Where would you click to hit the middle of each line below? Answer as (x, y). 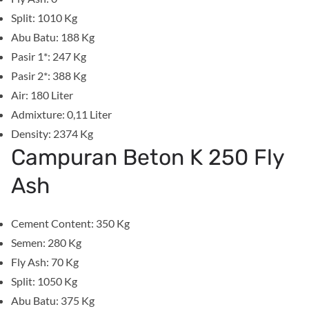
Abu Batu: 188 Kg (53, 37)
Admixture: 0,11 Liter (61, 114)
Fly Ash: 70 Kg (45, 261)
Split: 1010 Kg (44, 17)
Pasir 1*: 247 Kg (49, 56)
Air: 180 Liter (42, 94)
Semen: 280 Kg (46, 242)
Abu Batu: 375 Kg (53, 300)
